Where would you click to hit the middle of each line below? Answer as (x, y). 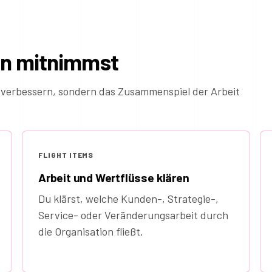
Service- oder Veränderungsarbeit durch (133, 215)
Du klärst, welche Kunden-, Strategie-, (128, 199)
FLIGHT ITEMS (66, 155)
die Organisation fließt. (91, 232)
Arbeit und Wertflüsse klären (114, 178)
